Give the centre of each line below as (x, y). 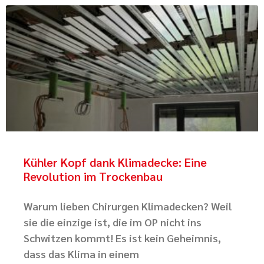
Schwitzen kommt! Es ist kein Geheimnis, (122, 238)
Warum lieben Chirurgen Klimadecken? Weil (128, 206)
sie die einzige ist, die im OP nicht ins (113, 222)
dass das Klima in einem (81, 254)
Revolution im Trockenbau (93, 176)
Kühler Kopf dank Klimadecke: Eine (115, 162)
